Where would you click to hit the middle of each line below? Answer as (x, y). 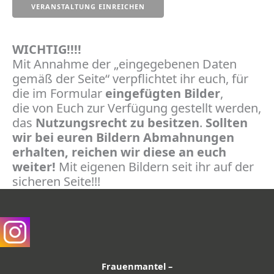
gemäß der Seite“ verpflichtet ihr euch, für (130, 79)
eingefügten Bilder (163, 94)
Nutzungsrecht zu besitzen (117, 123)
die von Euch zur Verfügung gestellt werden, (137, 108)
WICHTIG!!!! (47, 50)
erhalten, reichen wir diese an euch (119, 152)
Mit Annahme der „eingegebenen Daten (124, 64)
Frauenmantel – (137, 266)
